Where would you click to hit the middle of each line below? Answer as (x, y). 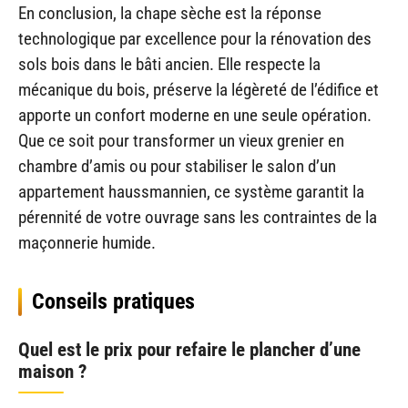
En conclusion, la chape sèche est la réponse (170, 14)
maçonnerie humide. (87, 243)
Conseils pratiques (113, 302)
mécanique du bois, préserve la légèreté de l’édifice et (199, 90)
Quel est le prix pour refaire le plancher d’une (189, 350)
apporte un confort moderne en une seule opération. (195, 116)
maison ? (52, 372)
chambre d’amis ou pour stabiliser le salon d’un (177, 167)
